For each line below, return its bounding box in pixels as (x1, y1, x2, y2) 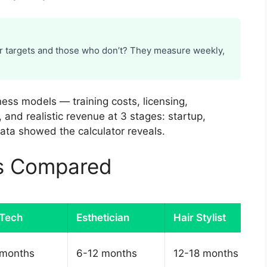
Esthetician (76, 212, 129, 224)
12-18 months (173, 247, 238, 260)
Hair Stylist (173, 212, 226, 224)
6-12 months (76, 247, 137, 260)
